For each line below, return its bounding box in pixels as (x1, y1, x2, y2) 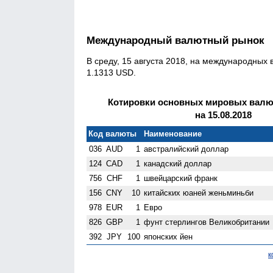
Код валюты (88, 129, 137, 138)
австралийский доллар (144, 144, 229, 154)
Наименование (144, 129, 202, 138)
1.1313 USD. (87, 67, 136, 77)
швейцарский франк (144, 173, 218, 183)
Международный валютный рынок (87, 35, 264, 47)
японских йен (144, 232, 193, 241)
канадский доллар (144, 158, 212, 168)
